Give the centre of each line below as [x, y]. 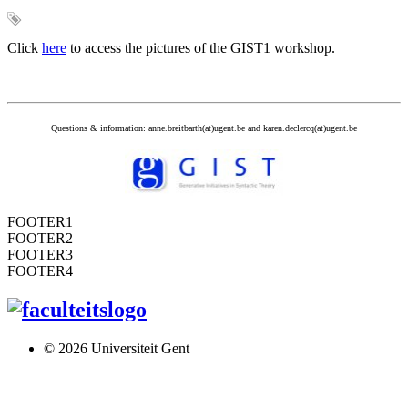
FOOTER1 [40, 221]
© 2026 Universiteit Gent [117, 348]
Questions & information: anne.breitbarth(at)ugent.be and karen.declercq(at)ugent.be [204, 127]
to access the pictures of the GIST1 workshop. [203, 47]
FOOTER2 [40, 238]
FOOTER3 [40, 254]
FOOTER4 [40, 270]
